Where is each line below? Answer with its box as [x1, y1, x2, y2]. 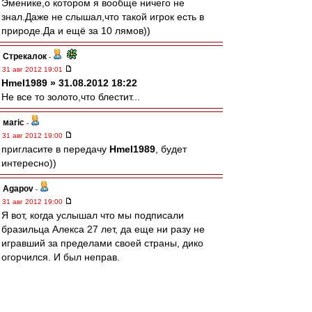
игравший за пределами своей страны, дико [1, 237, 203, 249]
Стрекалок [3, 52, 47, 61]
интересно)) [1, 157, 56, 169]
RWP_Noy [3, 278, 43, 288]
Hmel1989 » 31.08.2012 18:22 [1, 77, 137, 88]
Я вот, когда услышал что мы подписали [1, 210, 184, 221]
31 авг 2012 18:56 [2, 292, 65, 299]
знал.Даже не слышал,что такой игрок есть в [1, 11, 204, 22]
